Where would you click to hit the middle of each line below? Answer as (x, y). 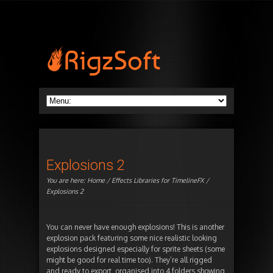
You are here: (67, 181)
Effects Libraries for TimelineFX (158, 181)
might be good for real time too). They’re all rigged (129, 260)
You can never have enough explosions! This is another (135, 227)
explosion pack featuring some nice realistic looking (132, 238)
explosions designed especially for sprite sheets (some (136, 249)
